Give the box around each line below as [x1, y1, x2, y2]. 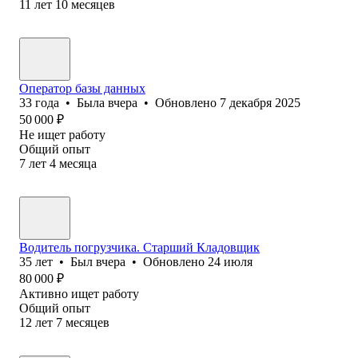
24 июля [208, 254, 253, 268]
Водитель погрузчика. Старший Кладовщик [19, 240, 260, 254]
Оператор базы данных [19, 81, 145, 95]
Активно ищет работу [19, 286, 139, 300]
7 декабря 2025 [220, 95, 300, 109]
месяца [59, 156, 97, 170]
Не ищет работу [19, 127, 105, 141]
